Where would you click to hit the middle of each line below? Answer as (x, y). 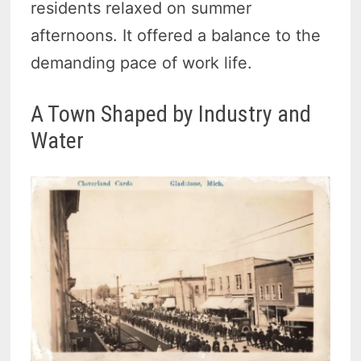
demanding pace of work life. (142, 63)
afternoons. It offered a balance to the (176, 36)
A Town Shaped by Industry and (171, 114)
